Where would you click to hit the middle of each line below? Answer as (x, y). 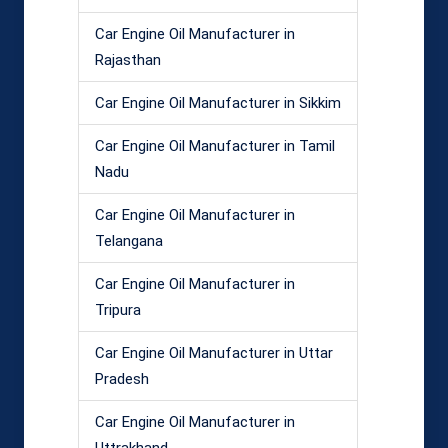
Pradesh (122, 378)
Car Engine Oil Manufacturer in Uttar (214, 352)
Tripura (118, 309)
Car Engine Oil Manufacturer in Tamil (215, 145)
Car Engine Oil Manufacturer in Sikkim (218, 102)
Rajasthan (128, 59)
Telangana (129, 240)
